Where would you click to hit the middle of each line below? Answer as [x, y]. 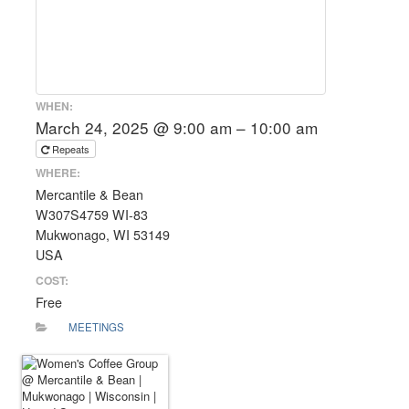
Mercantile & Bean [89, 195]
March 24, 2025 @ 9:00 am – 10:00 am [176, 127]
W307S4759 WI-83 [91, 215]
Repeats [72, 148]
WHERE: [58, 173]
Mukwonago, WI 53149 [102, 235]
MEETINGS [96, 327]
